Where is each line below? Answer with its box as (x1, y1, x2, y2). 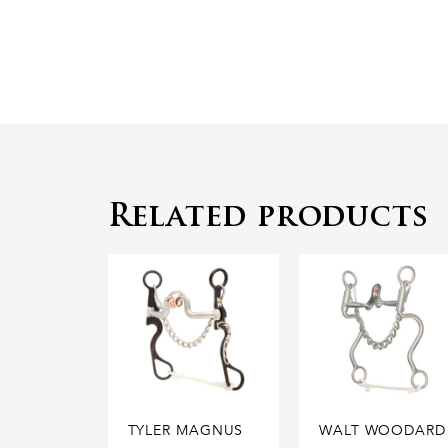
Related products (107, 202, 429, 234)
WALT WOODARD (319, 421, 446, 441)
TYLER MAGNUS (127, 421, 244, 441)
